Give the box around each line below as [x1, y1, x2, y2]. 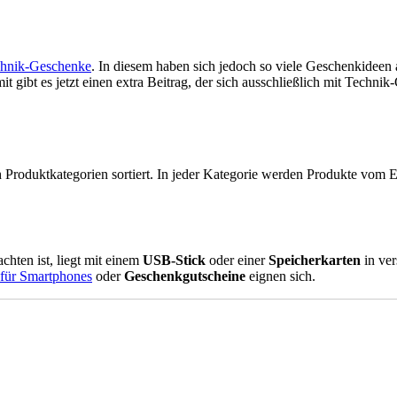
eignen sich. [249, 268, 315, 284]
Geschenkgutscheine [124, 268, 249, 284]
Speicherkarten [269, 252, 361, 268]
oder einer [206, 252, 269, 268]
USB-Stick [143, 252, 206, 268]
